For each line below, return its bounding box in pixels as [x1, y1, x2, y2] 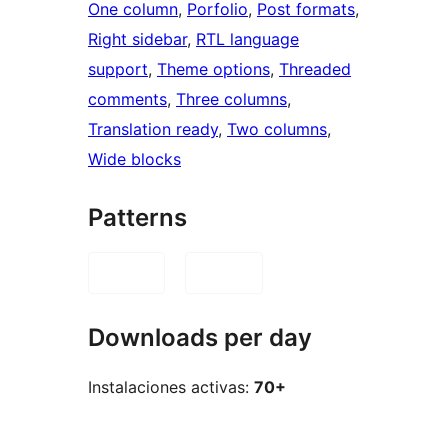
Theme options [157, 59, 270, 80]
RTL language [196, 29, 299, 50]
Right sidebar [88, 29, 187, 50]
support [88, 59, 148, 80]
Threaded [279, 59, 351, 80]
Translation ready [88, 119, 218, 140]
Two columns [227, 119, 327, 140]
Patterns [88, 203, 187, 233]
